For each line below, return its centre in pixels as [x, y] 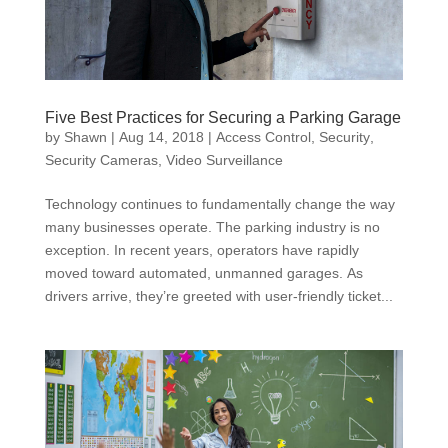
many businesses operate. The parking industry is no [212, 227]
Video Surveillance [224, 160]
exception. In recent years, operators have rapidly [201, 250]
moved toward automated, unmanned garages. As [203, 273]
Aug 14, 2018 [161, 137]
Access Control [263, 137]
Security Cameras [101, 160]
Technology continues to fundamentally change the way [219, 204]
